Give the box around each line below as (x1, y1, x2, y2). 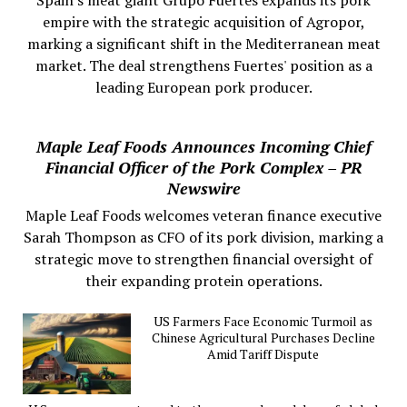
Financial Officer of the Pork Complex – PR (45, 155, 362, 178)
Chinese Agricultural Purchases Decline (151, 328, 375, 346)
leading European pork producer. (94, 76, 313, 97)
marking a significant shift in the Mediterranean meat (26, 33, 381, 54)
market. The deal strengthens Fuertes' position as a (35, 55, 372, 75)
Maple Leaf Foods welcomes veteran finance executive (25, 204, 382, 225)
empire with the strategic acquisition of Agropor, (42, 11, 365, 32)
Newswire (166, 176, 241, 199)
